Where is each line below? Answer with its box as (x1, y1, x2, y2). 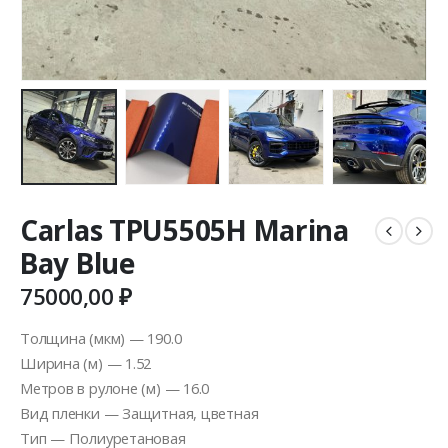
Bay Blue (20, 244, 135, 283)
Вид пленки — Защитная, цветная (20, 403, 259, 424)
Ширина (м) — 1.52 (20, 353, 152, 374)
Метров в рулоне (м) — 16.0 (20, 378, 210, 399)
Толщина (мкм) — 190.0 (20, 328, 182, 349)
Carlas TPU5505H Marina (20, 211, 349, 250)
